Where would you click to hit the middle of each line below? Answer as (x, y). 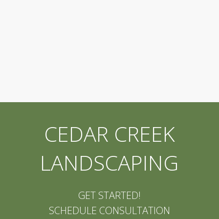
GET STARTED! (109, 195)
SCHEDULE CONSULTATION (109, 210)
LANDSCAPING (109, 162)
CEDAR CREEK (109, 133)
